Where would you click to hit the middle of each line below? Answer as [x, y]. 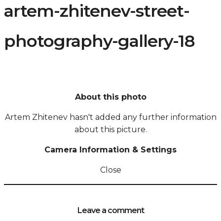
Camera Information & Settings [110, 150]
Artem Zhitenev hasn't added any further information [110, 117]
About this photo [110, 97]
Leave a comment [110, 210]
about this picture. [110, 130]
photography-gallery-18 [99, 41]
